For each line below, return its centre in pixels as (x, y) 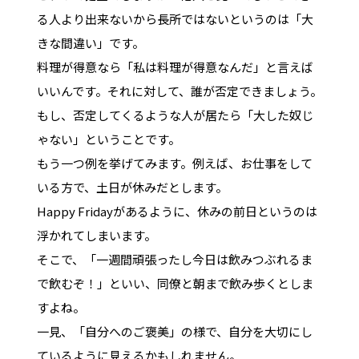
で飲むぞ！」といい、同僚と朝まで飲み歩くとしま (175, 283)
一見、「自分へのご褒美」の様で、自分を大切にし (174, 331)
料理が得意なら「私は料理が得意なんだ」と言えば (175, 67)
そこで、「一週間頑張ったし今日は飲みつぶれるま (174, 259)
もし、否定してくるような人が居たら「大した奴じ (175, 115)
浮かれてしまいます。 (96, 235)
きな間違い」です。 (90, 42)
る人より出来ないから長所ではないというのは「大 (175, 18)
